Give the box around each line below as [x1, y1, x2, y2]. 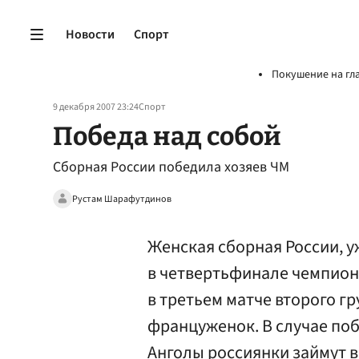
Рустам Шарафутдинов [72, 192, 171, 206]
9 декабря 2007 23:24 [53, 100, 139, 114]
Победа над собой [53, 121, 281, 151]
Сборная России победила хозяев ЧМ [53, 157, 289, 177]
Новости [66, 25, 115, 43]
